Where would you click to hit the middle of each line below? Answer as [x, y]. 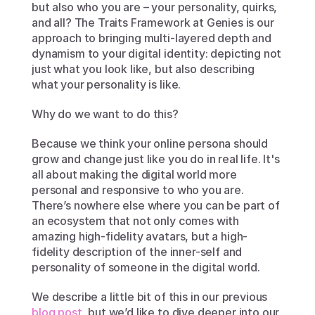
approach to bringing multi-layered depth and [152, 38]
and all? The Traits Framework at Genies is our [153, 22]
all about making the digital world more [134, 174]
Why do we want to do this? [105, 114]
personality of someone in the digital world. [147, 267]
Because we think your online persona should [150, 143]
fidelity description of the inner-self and [137, 252]
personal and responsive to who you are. [138, 190]
